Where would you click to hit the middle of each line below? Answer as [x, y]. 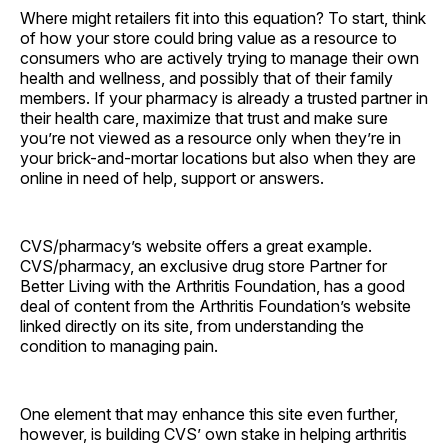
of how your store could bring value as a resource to [208, 37]
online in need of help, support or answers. [172, 177]
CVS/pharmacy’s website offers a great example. [196, 245]
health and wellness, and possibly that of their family [206, 77]
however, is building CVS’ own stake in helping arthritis [213, 433]
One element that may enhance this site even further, [209, 413]
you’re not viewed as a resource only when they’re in [210, 137]
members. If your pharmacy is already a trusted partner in [224, 97]
